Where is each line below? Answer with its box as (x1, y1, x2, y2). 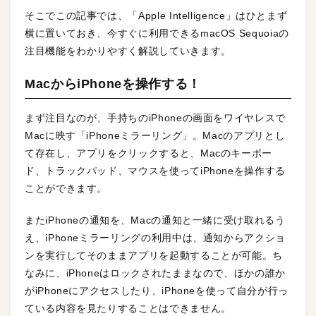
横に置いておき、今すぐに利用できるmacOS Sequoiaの (25, 28, 289, 39)
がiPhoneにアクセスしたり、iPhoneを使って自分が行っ (25, 285, 288, 296)
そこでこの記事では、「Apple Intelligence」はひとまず (25, 10, 288, 21)
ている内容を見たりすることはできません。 (25, 303, 231, 314)
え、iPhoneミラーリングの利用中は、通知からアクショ (25, 232, 286, 243)
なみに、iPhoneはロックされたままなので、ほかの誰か (25, 267, 286, 279)
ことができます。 (25, 183, 108, 194)
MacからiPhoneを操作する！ (25, 77, 214, 91)
